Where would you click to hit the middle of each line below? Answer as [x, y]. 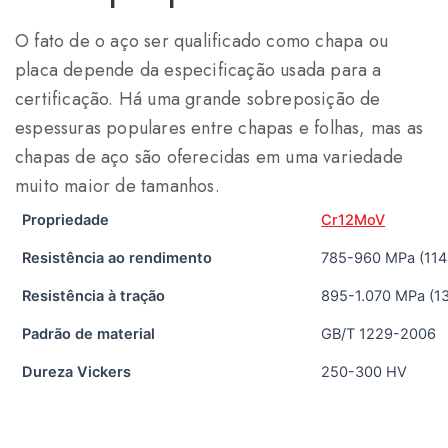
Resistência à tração [94, 296]
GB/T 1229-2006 [379, 334]
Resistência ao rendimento [117, 258]
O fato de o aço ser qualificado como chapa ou [202, 41]
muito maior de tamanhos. [117, 186]
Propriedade [66, 220]
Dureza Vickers [77, 372]
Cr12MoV [353, 220]
